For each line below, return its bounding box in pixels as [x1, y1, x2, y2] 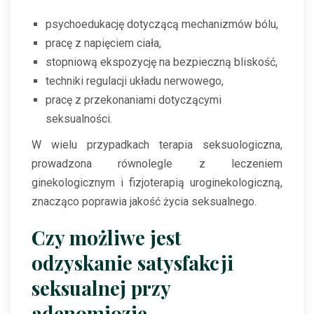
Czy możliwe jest [32, 224, 182, 251]
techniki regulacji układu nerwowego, [46, 74, 224, 88]
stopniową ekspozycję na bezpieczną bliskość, [46, 55, 278, 69]
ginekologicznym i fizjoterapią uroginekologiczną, [32, 176, 282, 190]
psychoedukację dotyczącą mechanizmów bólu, [46, 18, 278, 32]
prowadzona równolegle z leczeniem [32, 157, 282, 171]
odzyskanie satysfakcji [32, 250, 233, 276]
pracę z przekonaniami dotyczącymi [46, 93, 221, 107]
